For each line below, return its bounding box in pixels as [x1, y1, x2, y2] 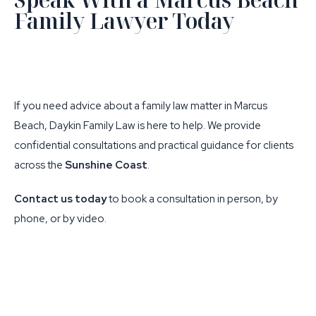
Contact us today [14, 192, 107, 206]
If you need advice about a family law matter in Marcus [14, 99, 267, 113]
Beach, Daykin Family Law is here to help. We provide [14, 119, 261, 133]
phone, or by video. [14, 212, 107, 226]
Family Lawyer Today [14, 6, 234, 35]
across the [14, 158, 65, 172]
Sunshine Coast [65, 158, 147, 172]
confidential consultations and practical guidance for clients [14, 138, 293, 152]
